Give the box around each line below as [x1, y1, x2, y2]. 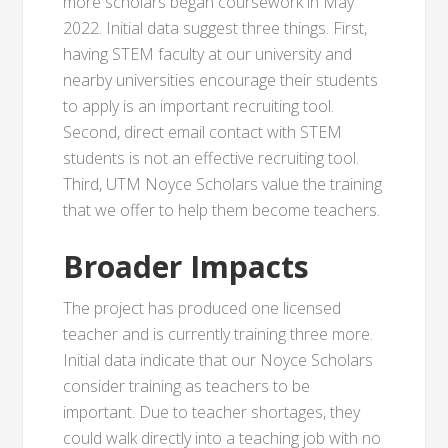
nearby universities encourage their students [63, 69, 379, 91]
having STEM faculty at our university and [63, 43, 353, 65]
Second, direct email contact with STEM [63, 121, 343, 143]
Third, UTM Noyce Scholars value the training [63, 173, 383, 195]
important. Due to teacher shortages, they [63, 401, 361, 423]
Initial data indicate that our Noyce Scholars [63, 349, 374, 371]
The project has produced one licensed [63, 297, 342, 319]
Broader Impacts [63, 246, 310, 287]
